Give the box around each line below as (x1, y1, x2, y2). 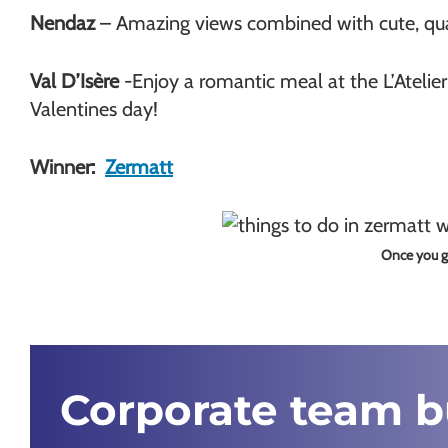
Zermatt (105, 155, 173, 179)
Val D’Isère (30, 69, 119, 93)
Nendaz (30, 11, 100, 35)
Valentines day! (30, 97, 158, 121)
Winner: (30, 155, 105, 179)
